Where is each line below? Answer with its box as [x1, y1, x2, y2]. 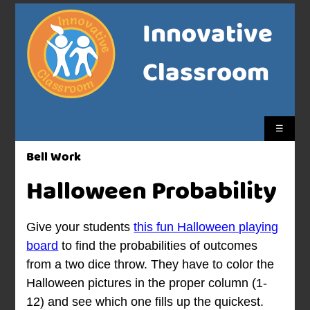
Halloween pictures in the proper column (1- [26, 276, 268, 291]
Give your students [26, 220, 134, 235]
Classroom [142, 53, 269, 94]
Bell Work [26, 147, 82, 167]
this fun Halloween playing [134, 220, 279, 235]
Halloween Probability [26, 172, 277, 212]
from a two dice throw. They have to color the [26, 257, 275, 272]
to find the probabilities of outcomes [58, 239, 258, 253]
